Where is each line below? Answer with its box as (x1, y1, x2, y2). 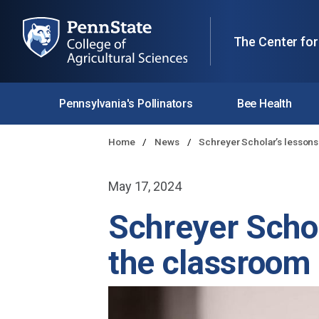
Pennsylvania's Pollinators (58, 97, 193, 110)
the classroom (108, 244, 310, 283)
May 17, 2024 (108, 179, 182, 194)
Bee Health (236, 97, 292, 110)
